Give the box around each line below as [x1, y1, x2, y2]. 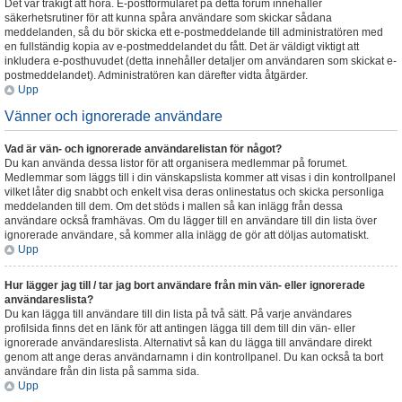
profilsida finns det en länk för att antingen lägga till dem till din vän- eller [4, 322, 355, 335]
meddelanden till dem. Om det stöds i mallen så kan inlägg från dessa [4, 200, 343, 213]
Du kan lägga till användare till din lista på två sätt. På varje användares [4, 308, 352, 320]
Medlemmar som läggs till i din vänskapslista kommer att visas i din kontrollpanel [4, 171, 396, 184]
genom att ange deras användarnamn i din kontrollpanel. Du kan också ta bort [4, 351, 383, 363]
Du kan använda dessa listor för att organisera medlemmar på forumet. [4, 157, 347, 170]
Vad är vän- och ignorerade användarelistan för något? [4, 143, 282, 155]
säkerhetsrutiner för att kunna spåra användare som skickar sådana [4, 12, 332, 24]
